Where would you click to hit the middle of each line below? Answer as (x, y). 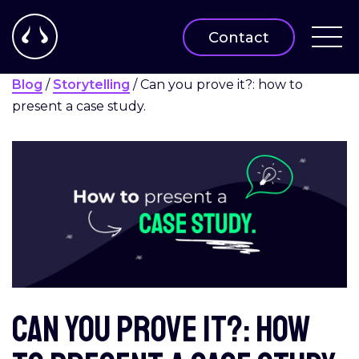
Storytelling (91, 85)
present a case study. (81, 106)
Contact (239, 37)
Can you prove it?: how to (222, 85)
